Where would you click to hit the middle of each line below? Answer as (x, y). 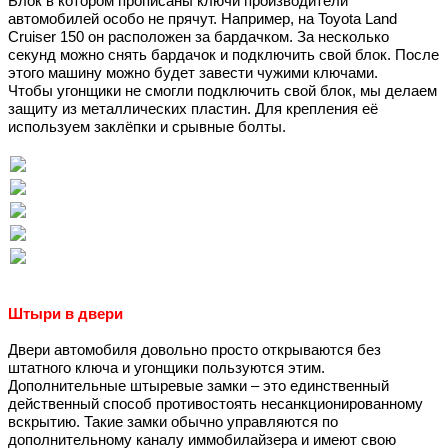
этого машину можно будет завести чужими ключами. (193, 73)
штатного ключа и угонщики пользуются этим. (166, 368)
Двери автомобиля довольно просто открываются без (194, 350)
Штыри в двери (65, 314)
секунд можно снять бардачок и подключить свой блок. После (223, 55)
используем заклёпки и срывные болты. (149, 127)
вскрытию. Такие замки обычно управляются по (173, 422)
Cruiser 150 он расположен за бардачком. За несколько (198, 37)
